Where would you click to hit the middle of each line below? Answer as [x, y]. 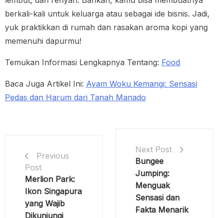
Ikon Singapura [53, 191]
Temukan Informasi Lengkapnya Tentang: [83, 63]
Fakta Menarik [162, 210]
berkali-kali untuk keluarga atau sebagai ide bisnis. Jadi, [107, 14]
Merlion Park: [50, 179]
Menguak [152, 186]
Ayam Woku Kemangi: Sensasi [142, 84]
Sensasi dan [157, 198]
